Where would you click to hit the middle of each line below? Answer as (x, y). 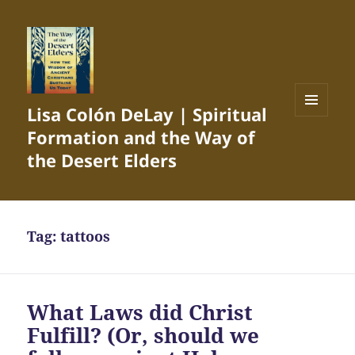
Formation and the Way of (141, 137)
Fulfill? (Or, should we (143, 336)
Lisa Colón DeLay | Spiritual (147, 115)
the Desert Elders (102, 160)
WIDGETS (317, 149)
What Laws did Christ (140, 313)
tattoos (86, 237)
